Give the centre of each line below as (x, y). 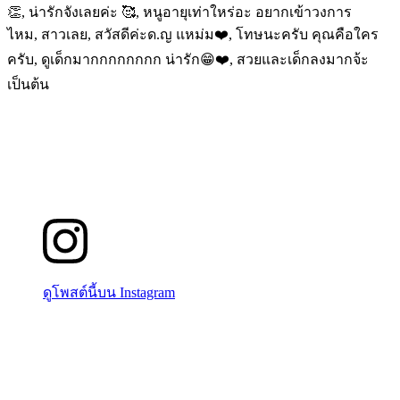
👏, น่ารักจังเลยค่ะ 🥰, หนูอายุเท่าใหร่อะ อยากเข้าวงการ (179, 12)
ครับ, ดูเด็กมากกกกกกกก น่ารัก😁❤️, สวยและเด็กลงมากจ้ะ (188, 59)
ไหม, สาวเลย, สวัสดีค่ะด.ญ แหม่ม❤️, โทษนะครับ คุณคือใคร (193, 34)
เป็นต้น (28, 84)
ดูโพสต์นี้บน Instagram (109, 292)
